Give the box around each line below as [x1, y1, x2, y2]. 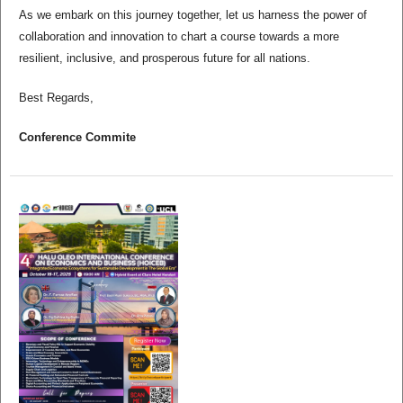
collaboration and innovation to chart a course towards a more [18, 29, 339, 43]
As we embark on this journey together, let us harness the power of [18, 7, 367, 22]
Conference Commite [18, 130, 136, 144]
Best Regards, [18, 90, 94, 104]
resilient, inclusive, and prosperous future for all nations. [18, 50, 310, 65]
